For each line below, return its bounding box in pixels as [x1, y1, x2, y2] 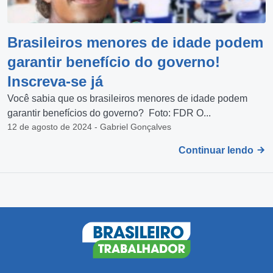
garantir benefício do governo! [7, 54, 220, 70]
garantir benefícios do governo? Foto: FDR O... [7, 108, 211, 118]
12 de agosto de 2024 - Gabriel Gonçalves [7, 122, 171, 132]
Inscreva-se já [7, 73, 103, 90]
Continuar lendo [179, 145, 256, 155]
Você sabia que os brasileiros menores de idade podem [7, 93, 247, 104]
